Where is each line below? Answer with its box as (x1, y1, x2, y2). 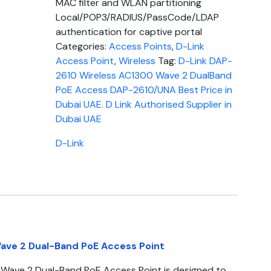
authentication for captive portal (56, 25, 203, 38)
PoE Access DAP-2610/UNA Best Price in (56, 83, 233, 96)
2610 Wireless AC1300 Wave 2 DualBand (56, 69, 232, 82)
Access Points (109, 40, 172, 53)
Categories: (56, 40, 109, 53)
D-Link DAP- (178, 54, 233, 67)
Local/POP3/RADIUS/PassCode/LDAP (56, 11, 220, 24)
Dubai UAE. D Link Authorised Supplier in (56, 98, 232, 111)
